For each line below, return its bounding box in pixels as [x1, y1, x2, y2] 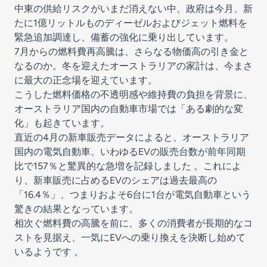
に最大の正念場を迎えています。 [14, 74, 157, 86]
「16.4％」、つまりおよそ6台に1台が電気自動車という [14, 189, 251, 200]
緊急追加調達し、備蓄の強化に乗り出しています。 [14, 32, 234, 43]
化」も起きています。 [14, 117, 110, 129]
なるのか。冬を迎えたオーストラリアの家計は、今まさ [14, 60, 253, 72]
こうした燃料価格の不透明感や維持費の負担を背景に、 [14, 89, 253, 100]
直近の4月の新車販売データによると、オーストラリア [14, 132, 249, 143]
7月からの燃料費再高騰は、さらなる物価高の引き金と [14, 46, 249, 57]
